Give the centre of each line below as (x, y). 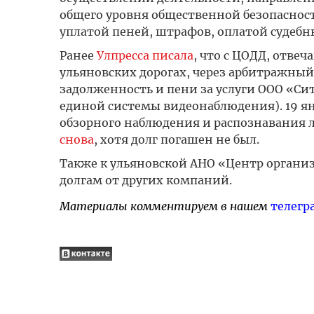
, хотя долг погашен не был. (176, 139)
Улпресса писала (145, 55)
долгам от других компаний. (145, 180)
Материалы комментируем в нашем (165, 206)
